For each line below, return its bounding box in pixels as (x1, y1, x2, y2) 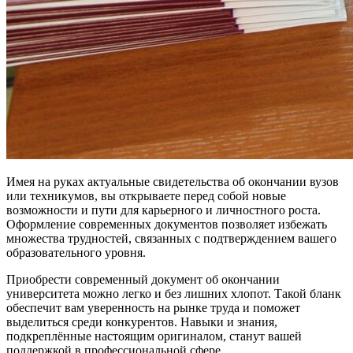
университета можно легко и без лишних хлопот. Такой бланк (6, 286, 341, 300)
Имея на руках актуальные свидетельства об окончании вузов (6, 174, 339, 188)
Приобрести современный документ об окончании (6, 272, 280, 286)
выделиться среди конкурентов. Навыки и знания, (6, 314, 277, 329)
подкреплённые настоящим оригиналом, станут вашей (6, 329, 302, 343)
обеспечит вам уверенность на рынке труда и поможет (6, 300, 300, 314)
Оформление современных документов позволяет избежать (6, 217, 327, 231)
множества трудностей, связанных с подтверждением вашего (6, 231, 336, 245)
